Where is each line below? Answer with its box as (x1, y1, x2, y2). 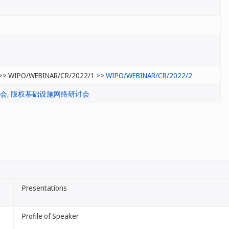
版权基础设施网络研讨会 (11, 89, 89, 99)
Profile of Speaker (22, 211, 79, 221)
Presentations (22, 183, 67, 193)
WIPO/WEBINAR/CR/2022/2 (106, 71, 192, 80)
